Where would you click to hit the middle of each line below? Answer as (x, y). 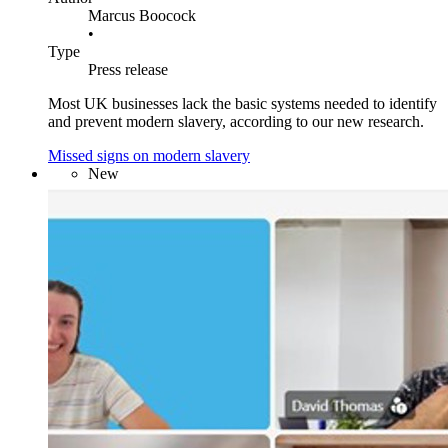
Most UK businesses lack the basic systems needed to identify (242, 103)
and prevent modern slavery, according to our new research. (236, 121)
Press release (128, 69)
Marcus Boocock (142, 15)
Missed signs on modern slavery (149, 155)
